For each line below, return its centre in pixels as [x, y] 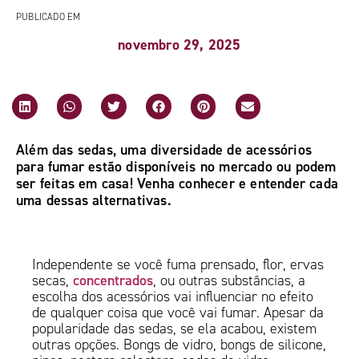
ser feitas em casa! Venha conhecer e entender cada [177, 183]
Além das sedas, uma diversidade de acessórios [164, 149]
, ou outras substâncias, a [230, 281]
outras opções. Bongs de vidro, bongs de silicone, [179, 345]
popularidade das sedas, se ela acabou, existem [175, 329]
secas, [53, 281]
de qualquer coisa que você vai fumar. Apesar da [178, 313]
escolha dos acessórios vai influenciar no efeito [173, 297]
